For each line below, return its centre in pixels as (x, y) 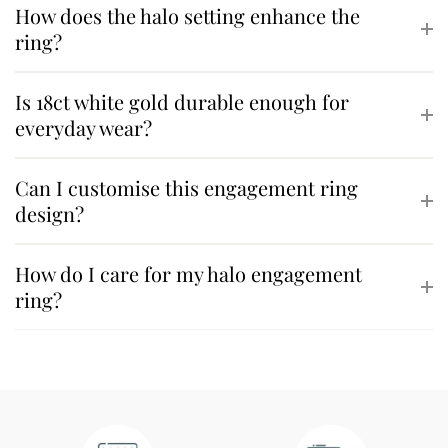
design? (49, 213)
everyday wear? (83, 127)
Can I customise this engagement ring (186, 187)
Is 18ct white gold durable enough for (182, 101)
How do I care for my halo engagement (188, 273)
